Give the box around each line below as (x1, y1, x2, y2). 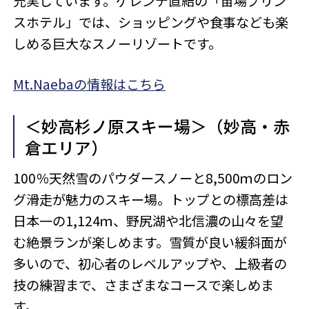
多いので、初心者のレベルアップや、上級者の (13, 254, 288, 274)
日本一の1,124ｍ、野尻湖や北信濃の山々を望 (13, 211, 284, 231)
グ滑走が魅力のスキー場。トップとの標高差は (13, 190, 289, 210)
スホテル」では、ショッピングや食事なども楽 (13, 12, 289, 32)
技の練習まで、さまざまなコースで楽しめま (13, 275, 275, 295)
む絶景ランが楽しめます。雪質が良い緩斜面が (13, 232, 288, 252)
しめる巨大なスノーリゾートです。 (13, 33, 222, 53)
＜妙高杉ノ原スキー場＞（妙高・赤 (24, 114, 290, 139)
